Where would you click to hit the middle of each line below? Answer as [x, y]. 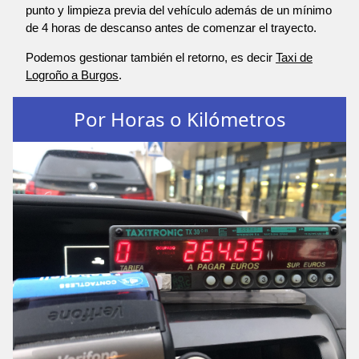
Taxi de [294, 58]
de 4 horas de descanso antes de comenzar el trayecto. [171, 28]
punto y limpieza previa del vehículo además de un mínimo [179, 10]
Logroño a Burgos [72, 75]
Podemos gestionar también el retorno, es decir [151, 58]
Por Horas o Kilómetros [179, 119]
